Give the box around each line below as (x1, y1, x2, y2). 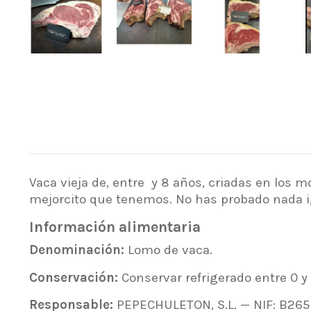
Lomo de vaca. (124, 242, 212, 258)
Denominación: (28, 242, 124, 258)
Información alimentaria (28, 217, 201, 235)
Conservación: (28, 269, 118, 285)
